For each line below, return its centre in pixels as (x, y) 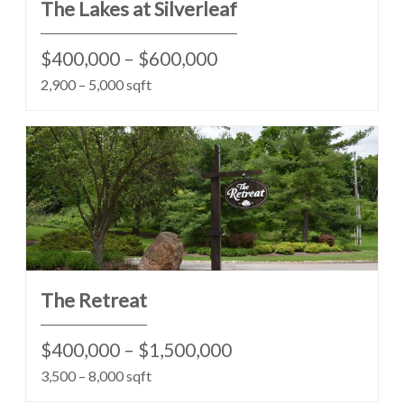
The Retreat (94, 300)
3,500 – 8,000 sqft (96, 376)
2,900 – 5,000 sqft (96, 84)
